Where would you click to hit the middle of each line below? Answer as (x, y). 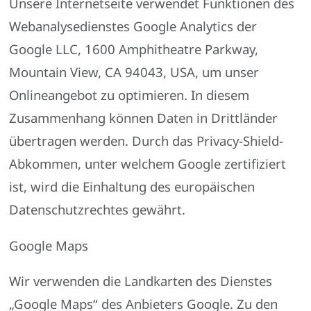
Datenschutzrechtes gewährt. (98, 210)
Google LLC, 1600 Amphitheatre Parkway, (134, 49)
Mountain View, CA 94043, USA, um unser (134, 72)
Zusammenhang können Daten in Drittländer (144, 118)
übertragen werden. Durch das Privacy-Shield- (146, 141)
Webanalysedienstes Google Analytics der (133, 26)
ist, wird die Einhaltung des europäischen (132, 187)
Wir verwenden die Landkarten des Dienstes (141, 281)
